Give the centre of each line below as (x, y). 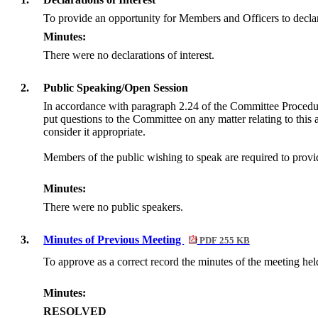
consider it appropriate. (95, 132)
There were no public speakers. (114, 207)
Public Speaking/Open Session (116, 88)
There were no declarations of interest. (129, 55)
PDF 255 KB (223, 241)
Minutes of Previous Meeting (114, 240)
